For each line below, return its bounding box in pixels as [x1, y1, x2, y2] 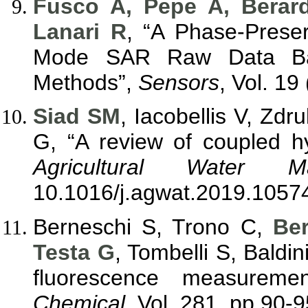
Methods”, [33, 70, 138, 96]
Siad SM [33, 104, 120, 129]
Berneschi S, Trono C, [33, 214, 273, 239]
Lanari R [33, 19, 126, 45]
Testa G [33, 239, 115, 265]
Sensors [138, 70, 219, 96]
